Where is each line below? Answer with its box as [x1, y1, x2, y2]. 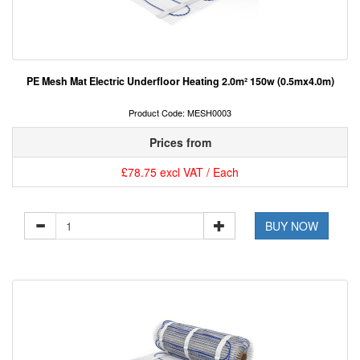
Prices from [149, 134, 211, 151]
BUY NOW [265, 218, 319, 235]
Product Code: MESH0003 [129, 106, 231, 120]
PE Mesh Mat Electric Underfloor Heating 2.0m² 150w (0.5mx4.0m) [26, 74, 334, 89]
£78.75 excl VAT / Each [121, 164, 239, 181]
